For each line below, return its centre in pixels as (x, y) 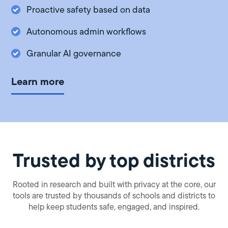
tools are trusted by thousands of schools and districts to (114, 196)
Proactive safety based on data (89, 9)
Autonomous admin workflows (87, 31)
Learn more (38, 81)
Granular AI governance (74, 53)
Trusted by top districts (114, 160)
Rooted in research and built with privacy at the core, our (114, 185)
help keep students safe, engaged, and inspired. (114, 207)
